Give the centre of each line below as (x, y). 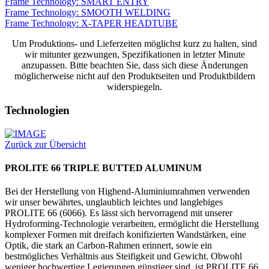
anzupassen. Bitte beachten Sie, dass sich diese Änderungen (134, 65)
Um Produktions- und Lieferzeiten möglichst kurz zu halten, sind (134, 44)
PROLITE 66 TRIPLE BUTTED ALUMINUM (103, 168)
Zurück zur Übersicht (45, 144)
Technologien (37, 110)
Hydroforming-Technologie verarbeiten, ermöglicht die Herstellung (132, 224)
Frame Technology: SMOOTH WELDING (88, 13)
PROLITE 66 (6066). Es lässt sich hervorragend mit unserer (119, 213)
